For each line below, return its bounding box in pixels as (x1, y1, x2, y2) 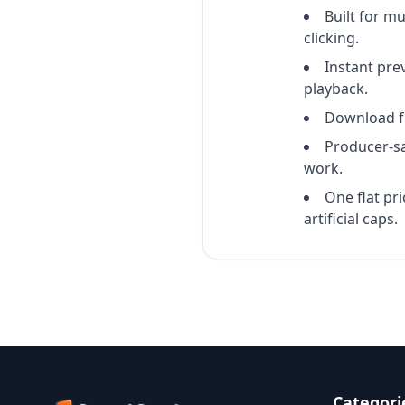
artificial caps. (304, 209, 398, 230)
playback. (304, 79, 368, 99)
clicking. (304, 28, 359, 49)
